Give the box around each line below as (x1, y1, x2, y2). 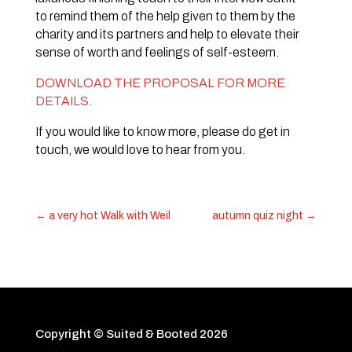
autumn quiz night (212, 210, 304, 222)
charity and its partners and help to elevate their (35, 27, 299, 42)
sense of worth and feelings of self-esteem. (35, 46, 279, 60)
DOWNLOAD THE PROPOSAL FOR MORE (35, 76, 285, 90)
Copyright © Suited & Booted (35, 328, 200, 341)
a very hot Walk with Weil (48, 210, 170, 222)
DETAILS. (35, 94, 92, 108)
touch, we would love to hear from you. (35, 143, 245, 157)
